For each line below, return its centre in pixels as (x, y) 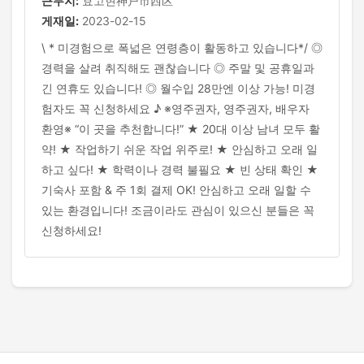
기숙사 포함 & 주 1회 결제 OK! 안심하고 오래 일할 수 (176, 190)
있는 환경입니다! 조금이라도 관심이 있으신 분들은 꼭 (178, 210)
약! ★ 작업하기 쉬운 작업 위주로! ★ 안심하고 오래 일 (180, 149)
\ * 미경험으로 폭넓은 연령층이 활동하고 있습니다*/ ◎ (182, 48)
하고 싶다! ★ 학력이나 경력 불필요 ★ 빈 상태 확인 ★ (180, 169)
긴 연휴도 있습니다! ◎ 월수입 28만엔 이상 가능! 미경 (178, 88)
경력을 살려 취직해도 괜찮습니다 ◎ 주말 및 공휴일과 (178, 68)
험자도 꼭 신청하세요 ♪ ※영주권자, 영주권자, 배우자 (175, 108)
